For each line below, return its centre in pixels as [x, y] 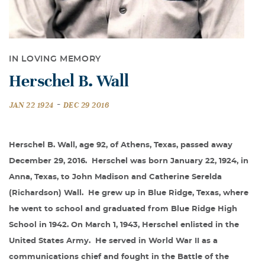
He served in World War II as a [156, 241]
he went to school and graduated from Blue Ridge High [123, 209]
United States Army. [50, 241]
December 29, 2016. [50, 161]
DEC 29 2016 [86, 106]
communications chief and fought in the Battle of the [119, 257]
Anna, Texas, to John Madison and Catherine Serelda [115, 177]
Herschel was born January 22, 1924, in [170, 161]
